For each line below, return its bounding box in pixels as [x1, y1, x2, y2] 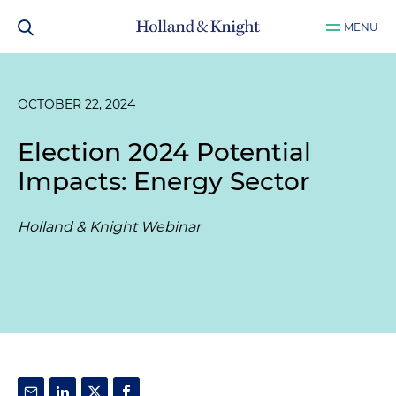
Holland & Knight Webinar [18, 218, 201, 235]
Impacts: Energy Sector [18, 166, 309, 196]
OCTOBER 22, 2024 [18, 96, 135, 112]
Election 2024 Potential [18, 137, 311, 167]
